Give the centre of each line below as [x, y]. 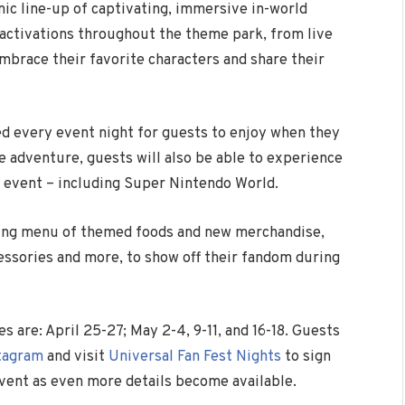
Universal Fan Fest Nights [195, 357]
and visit [76, 357]
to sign [306, 357]
